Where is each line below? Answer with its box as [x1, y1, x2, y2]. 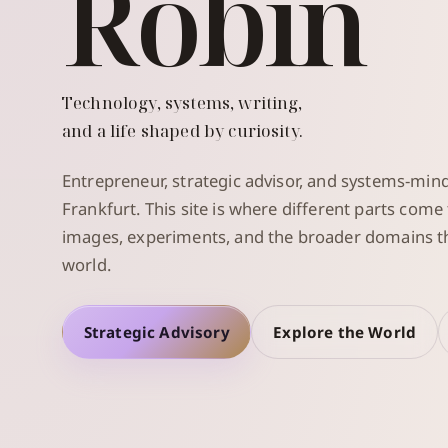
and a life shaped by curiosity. [62, 118, 303, 142]
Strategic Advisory [83, 321, 230, 342]
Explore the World [273, 321, 417, 342]
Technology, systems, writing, [62, 90, 303, 114]
